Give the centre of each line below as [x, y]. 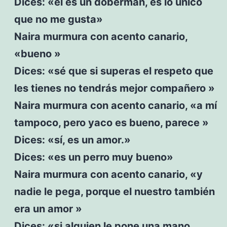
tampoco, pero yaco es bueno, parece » [111, 122]
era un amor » [48, 209]
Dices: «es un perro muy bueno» [93, 157]
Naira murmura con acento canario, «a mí [115, 105]
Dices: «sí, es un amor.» [72, 140]
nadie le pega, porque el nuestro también [114, 191]
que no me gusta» [58, 19]
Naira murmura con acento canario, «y [108, 174]
